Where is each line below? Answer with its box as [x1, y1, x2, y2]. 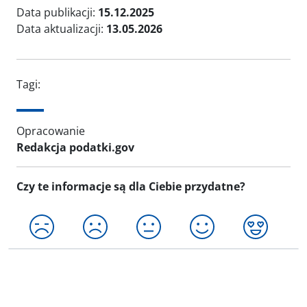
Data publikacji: [16, 5, 98, 20]
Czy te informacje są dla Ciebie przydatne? [16, 179, 245, 194]
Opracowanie [16, 123, 85, 138]
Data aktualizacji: [16, 21, 106, 36]
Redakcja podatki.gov [16, 140, 134, 155]
